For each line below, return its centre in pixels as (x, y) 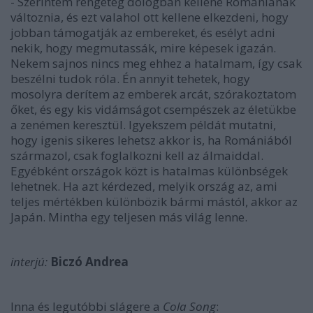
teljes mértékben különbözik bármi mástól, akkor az (154, 201)
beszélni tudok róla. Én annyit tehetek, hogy (130, 78)
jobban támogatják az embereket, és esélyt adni (143, 32)
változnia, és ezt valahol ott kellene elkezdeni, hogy (150, 17)
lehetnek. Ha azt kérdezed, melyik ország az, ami (144, 186)
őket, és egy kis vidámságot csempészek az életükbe (153, 109)
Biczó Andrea (89, 261)
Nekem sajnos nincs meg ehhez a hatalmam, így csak (156, 63)
